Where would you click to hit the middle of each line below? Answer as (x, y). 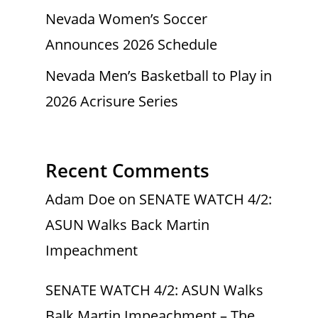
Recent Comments (127, 170)
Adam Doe (80, 199)
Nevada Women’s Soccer (126, 18)
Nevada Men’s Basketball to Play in (159, 75)
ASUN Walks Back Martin (127, 224)
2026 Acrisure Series (112, 101)
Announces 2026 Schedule (131, 44)
